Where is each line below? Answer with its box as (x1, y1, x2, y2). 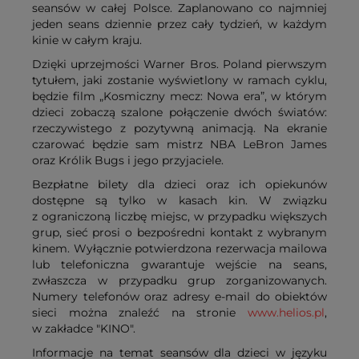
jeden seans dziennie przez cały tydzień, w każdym (32, 16, 327, 31)
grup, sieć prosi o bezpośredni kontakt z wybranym (32, 224, 327, 240)
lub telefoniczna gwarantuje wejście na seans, (32, 256, 327, 272)
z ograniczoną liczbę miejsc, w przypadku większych (32, 208, 327, 224)
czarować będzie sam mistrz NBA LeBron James (32, 136, 327, 151)
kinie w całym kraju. (32, 32, 142, 47)
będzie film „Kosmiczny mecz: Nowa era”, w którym (32, 88, 327, 103)
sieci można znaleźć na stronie (32, 305, 248, 320)
